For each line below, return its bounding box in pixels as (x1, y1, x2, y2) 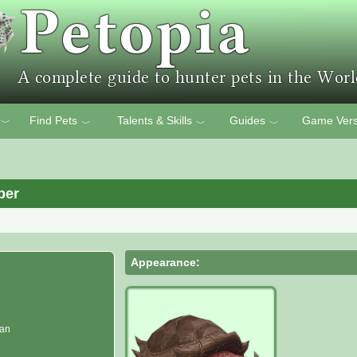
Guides (229, 114, 265, 127)
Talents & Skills (116, 114, 192, 127)
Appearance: (131, 255, 201, 269)
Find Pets (29, 114, 77, 127)
